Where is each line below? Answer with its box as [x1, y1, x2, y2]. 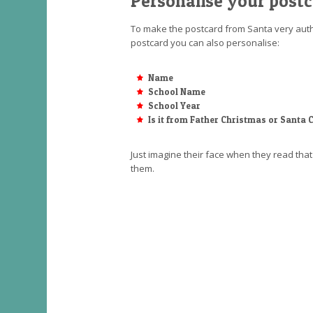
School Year [148, 100, 201, 111]
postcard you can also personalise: [131, 36, 279, 49]
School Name [148, 86, 205, 97]
